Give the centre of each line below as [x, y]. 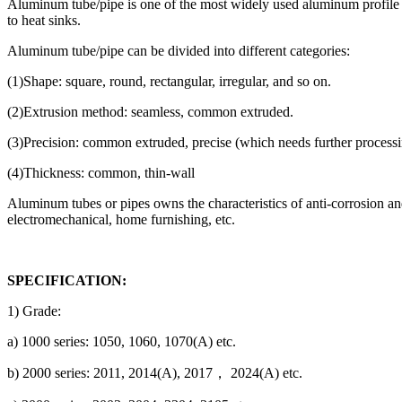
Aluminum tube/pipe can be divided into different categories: [179, 50]
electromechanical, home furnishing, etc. [121, 219]
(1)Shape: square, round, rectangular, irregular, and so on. [169, 81]
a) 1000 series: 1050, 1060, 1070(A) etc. [122, 341]
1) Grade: [34, 310]
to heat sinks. [44, 20]
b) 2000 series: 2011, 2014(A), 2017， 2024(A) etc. [155, 372]
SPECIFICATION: [67, 280]
